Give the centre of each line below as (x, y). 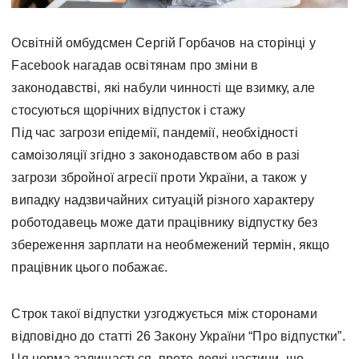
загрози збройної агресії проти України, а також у (159, 177)
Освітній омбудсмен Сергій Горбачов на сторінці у (163, 42)
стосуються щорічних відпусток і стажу (129, 110)
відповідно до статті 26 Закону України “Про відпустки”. (178, 336)
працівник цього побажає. (90, 267)
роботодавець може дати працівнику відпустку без (165, 222)
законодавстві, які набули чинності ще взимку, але (163, 87)
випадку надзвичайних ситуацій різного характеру (163, 200)
